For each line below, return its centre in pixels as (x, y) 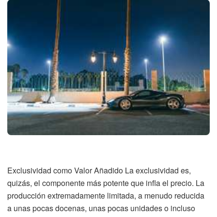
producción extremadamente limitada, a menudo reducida (106, 195)
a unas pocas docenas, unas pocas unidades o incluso (101, 208)
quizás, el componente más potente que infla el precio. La (106, 183)
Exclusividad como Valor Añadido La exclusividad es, (99, 170)
